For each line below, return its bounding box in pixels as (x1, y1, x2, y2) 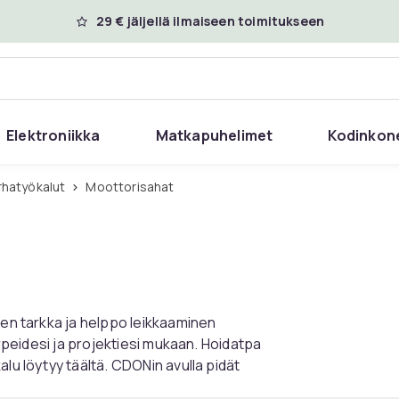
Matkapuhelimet (155, 126, 273, 145)
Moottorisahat (96, 178, 175, 195)
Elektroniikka (6, 126, 101, 145)
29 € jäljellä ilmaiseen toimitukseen (95, 12, 325, 29)
